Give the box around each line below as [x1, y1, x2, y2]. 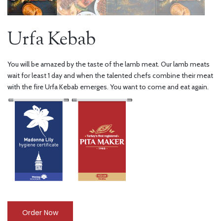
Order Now [22, 207, 58, 218]
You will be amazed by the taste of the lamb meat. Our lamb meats [7, 59, 210, 69]
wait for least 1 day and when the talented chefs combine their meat [7, 71, 213, 80]
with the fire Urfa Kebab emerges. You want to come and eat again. [7, 82, 209, 91]
